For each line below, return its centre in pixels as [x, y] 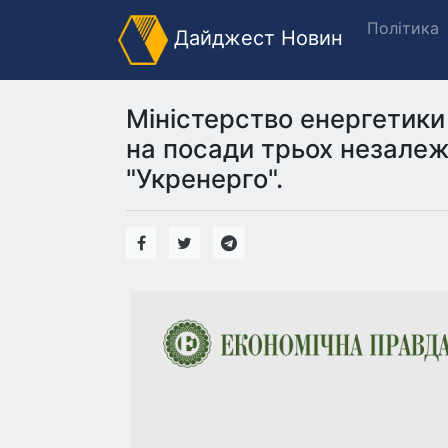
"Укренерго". [204, 178]
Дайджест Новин [255, 38]
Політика [403, 28]
